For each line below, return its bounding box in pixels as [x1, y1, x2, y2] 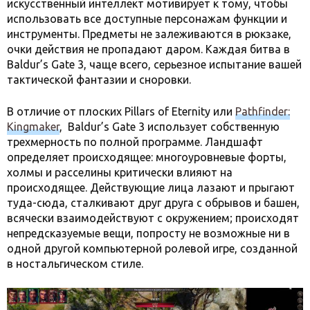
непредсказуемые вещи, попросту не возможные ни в [7, 227, 290, 240]
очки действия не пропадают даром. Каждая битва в [7, 43, 290, 56]
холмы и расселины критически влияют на [7, 166, 232, 179]
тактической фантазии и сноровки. [7, 73, 191, 86]
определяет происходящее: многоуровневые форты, [7, 151, 286, 164]
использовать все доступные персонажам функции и [7, 12, 287, 26]
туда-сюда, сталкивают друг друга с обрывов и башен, [7, 197, 300, 210]
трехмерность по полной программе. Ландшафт [7, 136, 263, 149]
